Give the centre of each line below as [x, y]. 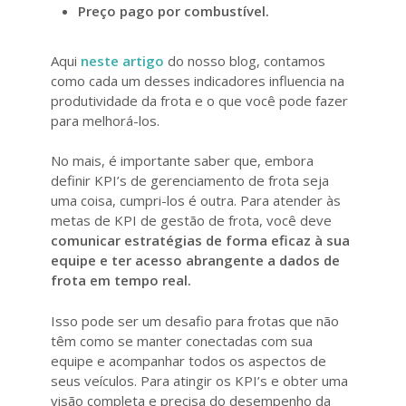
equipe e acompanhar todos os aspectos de [188, 360]
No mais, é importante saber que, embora [182, 161]
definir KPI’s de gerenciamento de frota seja [190, 181]
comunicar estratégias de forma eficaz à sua [200, 241]
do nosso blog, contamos [245, 60]
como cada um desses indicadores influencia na [198, 80]
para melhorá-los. [107, 120]
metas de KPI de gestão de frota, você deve [191, 221]
